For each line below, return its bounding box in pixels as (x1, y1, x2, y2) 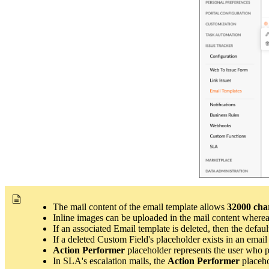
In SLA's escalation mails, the (53, 255, 168, 266)
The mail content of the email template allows (53, 201, 227, 212)
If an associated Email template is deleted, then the (53, 223, 245, 234)
